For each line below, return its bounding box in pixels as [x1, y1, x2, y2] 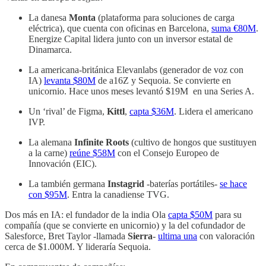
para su [213, 210, 242, 220]
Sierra [128, 231, 153, 242]
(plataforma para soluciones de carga [98, 12, 235, 23]
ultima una [158, 231, 197, 242]
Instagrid [107, 179, 147, 189]
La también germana [28, 179, 107, 189]
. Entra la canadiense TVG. [67, 189, 169, 200]
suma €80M [211, 23, 256, 34]
